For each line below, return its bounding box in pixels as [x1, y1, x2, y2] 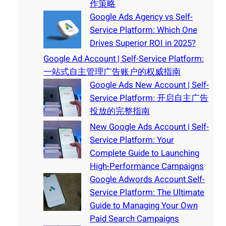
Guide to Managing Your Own [90, 199, 198, 212]
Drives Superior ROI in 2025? [90, 37, 196, 50]
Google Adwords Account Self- [90, 173, 205, 186]
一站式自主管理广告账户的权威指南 [43, 66, 181, 79]
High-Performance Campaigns [90, 160, 204, 173]
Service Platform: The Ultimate [90, 186, 205, 199]
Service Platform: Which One [90, 24, 198, 37]
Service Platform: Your [90, 134, 175, 147]
